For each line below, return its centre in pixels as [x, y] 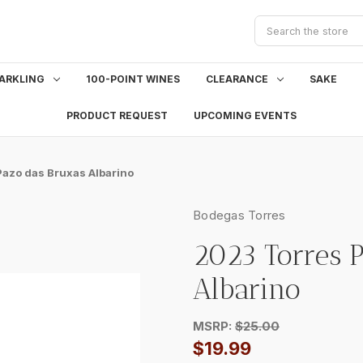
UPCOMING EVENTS [245, 115]
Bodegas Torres [239, 215]
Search [271, 23]
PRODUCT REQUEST [117, 115]
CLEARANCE [237, 79]
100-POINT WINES [132, 79]
